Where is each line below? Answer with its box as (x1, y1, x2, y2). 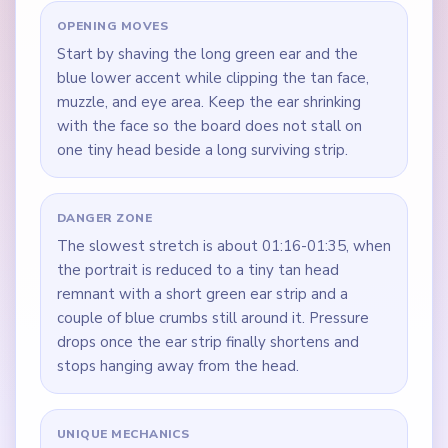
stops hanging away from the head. (56, 355, 299, 376)
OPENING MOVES (56, 17, 168, 34)
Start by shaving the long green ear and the (56, 43, 358, 64)
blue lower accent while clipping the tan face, (56, 67, 369, 88)
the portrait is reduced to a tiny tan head (56, 259, 339, 280)
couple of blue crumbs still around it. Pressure (56, 307, 369, 328)
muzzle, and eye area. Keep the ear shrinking (56, 91, 361, 112)
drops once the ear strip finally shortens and (56, 331, 359, 352)
